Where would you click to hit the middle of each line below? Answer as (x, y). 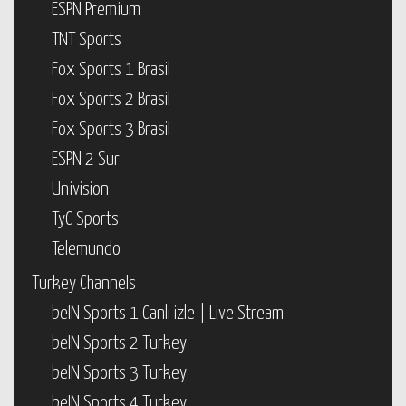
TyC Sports (85, 219)
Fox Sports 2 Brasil (111, 100)
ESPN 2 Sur (86, 159)
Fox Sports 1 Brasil (111, 70)
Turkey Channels (84, 284)
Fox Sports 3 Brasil (111, 130)
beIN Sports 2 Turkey (119, 343)
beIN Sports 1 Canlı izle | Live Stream (168, 314)
